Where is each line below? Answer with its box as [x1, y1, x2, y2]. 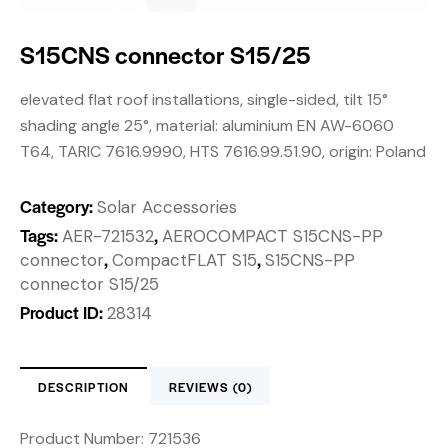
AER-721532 [62, 225, 154, 248]
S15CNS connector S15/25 [20, 37, 311, 72]
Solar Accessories [97, 196, 237, 219]
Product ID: [20, 300, 107, 325]
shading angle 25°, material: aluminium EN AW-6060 [20, 115, 394, 137]
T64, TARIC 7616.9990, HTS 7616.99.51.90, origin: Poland [20, 141, 426, 163]
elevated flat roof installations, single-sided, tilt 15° [20, 89, 388, 111]
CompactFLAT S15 [112, 249, 257, 272]
